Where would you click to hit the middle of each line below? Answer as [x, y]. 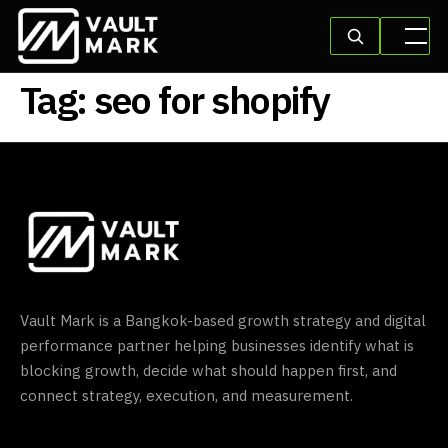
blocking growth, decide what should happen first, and [208, 372]
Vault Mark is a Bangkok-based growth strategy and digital [223, 322]
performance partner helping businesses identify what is [217, 347]
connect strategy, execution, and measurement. [186, 397]
